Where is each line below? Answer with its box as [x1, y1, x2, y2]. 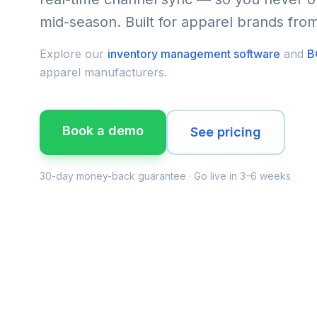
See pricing [190, 125, 261, 139]
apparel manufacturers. [40, 65, 167, 79]
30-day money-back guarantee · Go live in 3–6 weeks [40, 170, 291, 182]
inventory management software [108, 47, 280, 61]
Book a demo [62, 123, 144, 138]
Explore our [40, 47, 108, 61]
